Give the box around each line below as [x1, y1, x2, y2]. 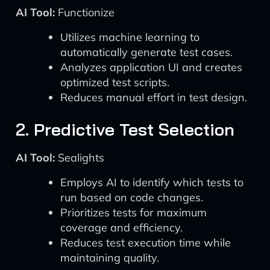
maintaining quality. [60, 251, 159, 265]
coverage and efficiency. [60, 221, 183, 234]
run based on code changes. [60, 190, 203, 204]
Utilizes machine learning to [60, 30, 199, 44]
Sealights [55, 151, 104, 165]
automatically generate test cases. [60, 45, 233, 59]
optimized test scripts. [60, 75, 169, 89]
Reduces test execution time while [60, 236, 231, 250]
